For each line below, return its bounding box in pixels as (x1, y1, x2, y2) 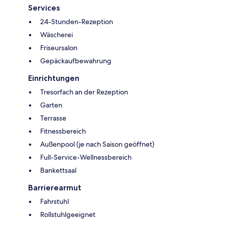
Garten (40, 100, 62, 109)
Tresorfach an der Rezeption (40, 87, 128, 96)
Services (28, 3, 60, 13)
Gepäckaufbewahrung (40, 56, 111, 65)
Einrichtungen (28, 73, 79, 83)
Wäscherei (40, 30, 73, 39)
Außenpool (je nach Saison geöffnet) (40, 139, 154, 149)
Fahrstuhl (40, 196, 69, 206)
